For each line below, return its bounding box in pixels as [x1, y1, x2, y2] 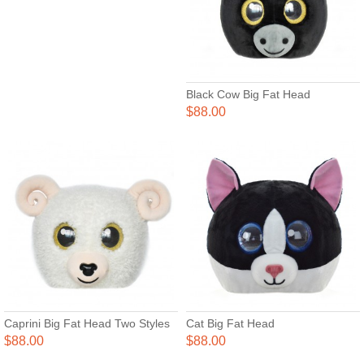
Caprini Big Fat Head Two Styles [4, 316, 170, 330]
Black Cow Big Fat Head [186, 87, 310, 101]
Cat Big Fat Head [186, 316, 275, 330]
